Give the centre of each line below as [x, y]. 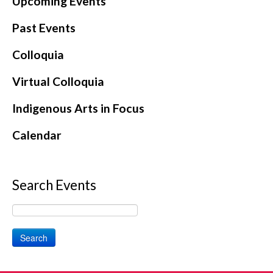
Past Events [44, 28]
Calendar [37, 135]
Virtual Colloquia [58, 82]
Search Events [54, 185]
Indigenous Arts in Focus [78, 108]
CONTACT [34, 15]
